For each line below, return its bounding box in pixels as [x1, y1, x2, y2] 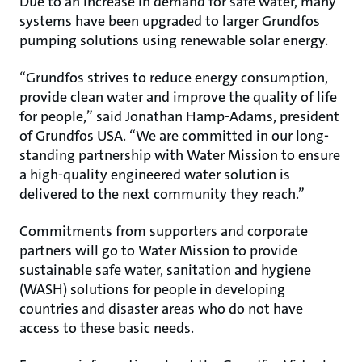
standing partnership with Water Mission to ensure [19, 145, 340, 165]
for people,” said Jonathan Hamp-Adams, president [19, 106, 339, 126]
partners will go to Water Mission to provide [19, 240, 297, 260]
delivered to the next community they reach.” [19, 183, 305, 204]
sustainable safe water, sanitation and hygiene [19, 259, 311, 280]
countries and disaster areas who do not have [19, 298, 303, 318]
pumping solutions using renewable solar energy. [19, 30, 328, 50]
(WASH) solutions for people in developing [19, 279, 285, 299]
